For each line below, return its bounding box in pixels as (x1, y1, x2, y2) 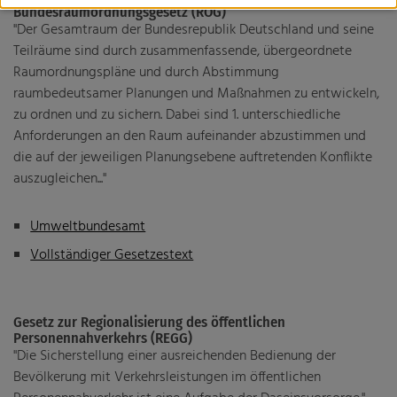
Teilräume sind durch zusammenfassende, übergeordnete (13, 39, 352, 63)
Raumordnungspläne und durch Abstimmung (13, 60, 279, 84)
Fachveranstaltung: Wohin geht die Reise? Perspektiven (31, 2, 363, 26)
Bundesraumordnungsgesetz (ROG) (13, 2, 226, 20)
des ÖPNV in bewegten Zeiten (31, 23, 213, 47)
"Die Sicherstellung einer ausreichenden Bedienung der (13, 345, 336, 369)
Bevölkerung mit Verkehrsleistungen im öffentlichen (13, 366, 321, 390)
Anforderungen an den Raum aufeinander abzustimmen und (13, 124, 366, 148)
